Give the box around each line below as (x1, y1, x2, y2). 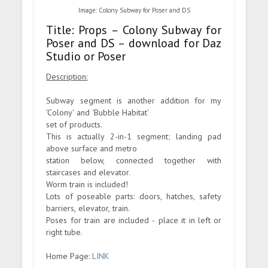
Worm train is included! (46, 179, 129, 190)
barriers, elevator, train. (46, 203, 130, 214)
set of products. (46, 119, 103, 130)
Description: (46, 71, 88, 83)
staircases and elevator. (46, 167, 131, 178)
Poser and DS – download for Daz (46, 35, 222, 51)
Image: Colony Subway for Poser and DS (78, 6, 190, 15)
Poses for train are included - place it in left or (46, 215, 222, 226)
